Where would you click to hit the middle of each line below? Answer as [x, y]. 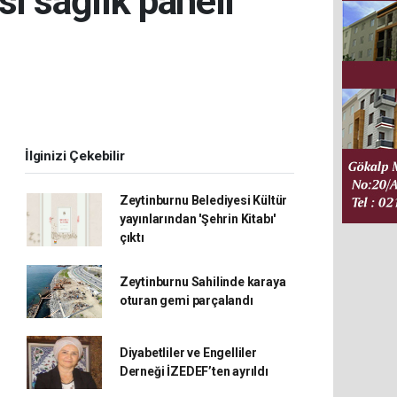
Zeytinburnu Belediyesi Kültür [203, 200]
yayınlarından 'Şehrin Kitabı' [198, 219]
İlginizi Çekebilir [75, 156]
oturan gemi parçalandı [186, 300]
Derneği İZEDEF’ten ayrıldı [194, 371]
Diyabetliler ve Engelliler [188, 353]
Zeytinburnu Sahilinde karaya [202, 282]
